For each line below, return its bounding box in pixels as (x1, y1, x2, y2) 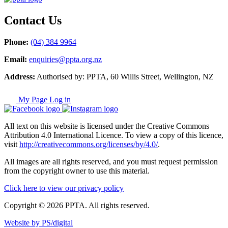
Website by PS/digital (4, 218, 73, 227)
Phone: (4, 37, 28, 46)
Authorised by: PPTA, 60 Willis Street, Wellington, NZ (35, 72, 214, 81)
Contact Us (4, 13, 62, 27)
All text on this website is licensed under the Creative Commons (4, 121, 209, 130)
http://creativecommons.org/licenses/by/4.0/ (19, 139, 158, 149)
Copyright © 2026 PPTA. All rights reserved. (4, 201, 150, 210)
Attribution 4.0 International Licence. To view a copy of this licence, (4, 130, 223, 139)
